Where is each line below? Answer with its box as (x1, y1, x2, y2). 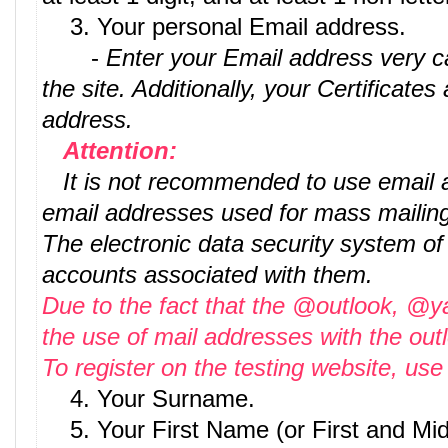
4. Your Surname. (42, 385, 255, 412)
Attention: (56, 137, 177, 164)
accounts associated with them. (42, 261, 373, 288)
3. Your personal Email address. (42, 13, 406, 40)
